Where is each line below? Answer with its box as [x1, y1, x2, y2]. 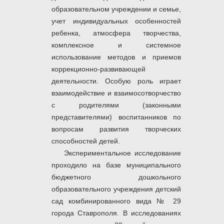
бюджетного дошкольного [51, 173, 181, 181]
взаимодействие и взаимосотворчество [51, 89, 181, 97]
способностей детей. [51, 137, 120, 145]
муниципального [126, 161, 181, 169]
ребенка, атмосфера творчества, [51, 29, 181, 37]
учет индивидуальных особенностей [51, 17, 181, 25]
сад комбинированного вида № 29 [51, 197, 181, 205]
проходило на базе [51, 161, 121, 169]
